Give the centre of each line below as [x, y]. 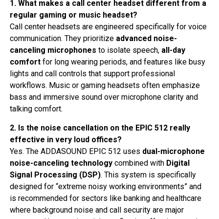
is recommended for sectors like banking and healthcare [106, 198]
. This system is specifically [148, 175]
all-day [173, 50]
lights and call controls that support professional [92, 74]
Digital [178, 163]
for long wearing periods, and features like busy [123, 62]
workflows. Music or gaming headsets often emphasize [105, 86]
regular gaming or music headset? [74, 15]
